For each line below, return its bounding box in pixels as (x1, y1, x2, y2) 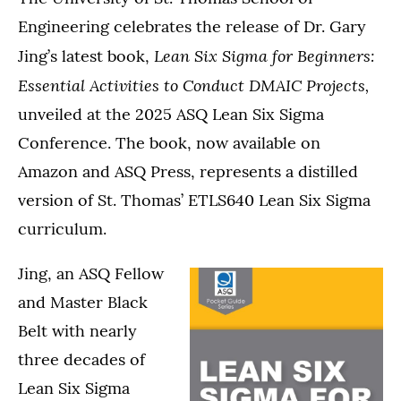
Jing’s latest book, (18, 46, 154, 67)
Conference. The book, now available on (18, 132, 320, 154)
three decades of (18, 349, 145, 371)
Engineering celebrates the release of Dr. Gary (18, 16, 366, 38)
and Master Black (18, 292, 148, 313)
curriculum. (18, 218, 107, 240)
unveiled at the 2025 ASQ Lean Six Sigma (18, 104, 324, 125)
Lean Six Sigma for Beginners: (154, 45, 375, 67)
